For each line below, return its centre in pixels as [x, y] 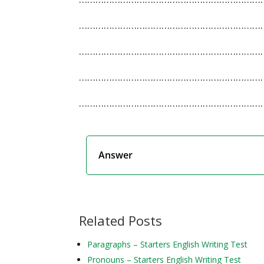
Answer [116, 155]
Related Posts [121, 221]
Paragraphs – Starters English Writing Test [168, 245]
